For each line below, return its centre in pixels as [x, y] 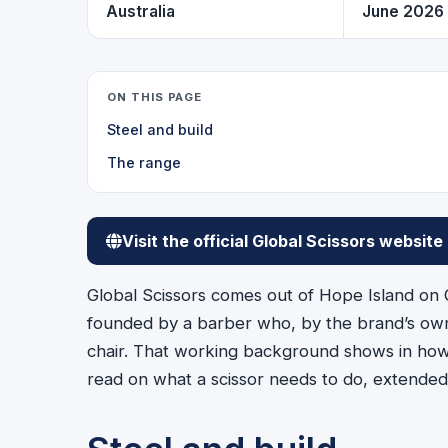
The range [144, 162]
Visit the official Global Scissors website [283, 240]
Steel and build [160, 129]
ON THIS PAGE [155, 96]
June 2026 [402, 12]
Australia [140, 12]
